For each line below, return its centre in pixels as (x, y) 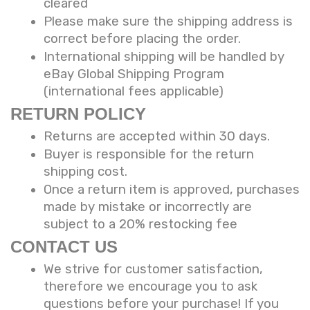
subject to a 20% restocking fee (140, 224)
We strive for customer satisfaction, (153, 269)
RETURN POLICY (78, 113)
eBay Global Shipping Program (134, 74)
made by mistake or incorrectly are (148, 207)
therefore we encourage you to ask (151, 286)
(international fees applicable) (134, 91)
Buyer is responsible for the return (149, 154)
